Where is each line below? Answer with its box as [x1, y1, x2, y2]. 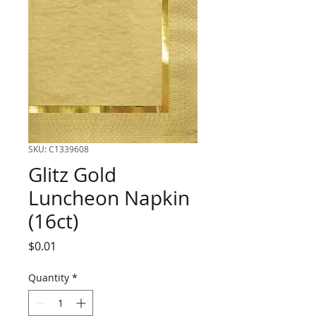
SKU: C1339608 [28, 143, 89, 154]
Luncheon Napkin [28, 185, 190, 211]
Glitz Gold [28, 162, 116, 188]
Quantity [28, 271, 69, 284]
